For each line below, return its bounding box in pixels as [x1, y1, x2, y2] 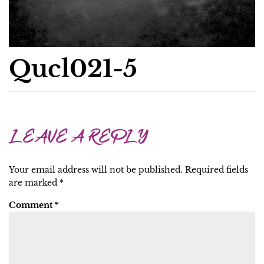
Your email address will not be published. [9, 164, 183, 175]
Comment [9, 200, 55, 210]
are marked [9, 177, 60, 188]
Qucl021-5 [9, 54, 137, 84]
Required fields [185, 164, 248, 175]
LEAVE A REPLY [9, 126, 148, 153]
